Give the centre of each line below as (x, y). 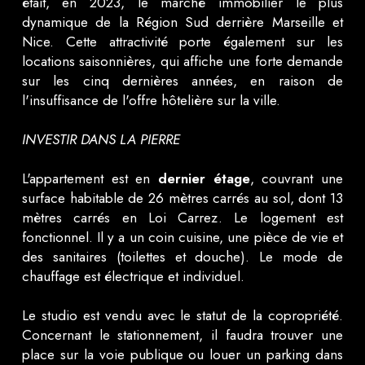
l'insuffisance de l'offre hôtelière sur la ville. (151, 100)
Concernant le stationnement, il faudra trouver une (182, 334)
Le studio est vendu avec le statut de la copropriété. (182, 315)
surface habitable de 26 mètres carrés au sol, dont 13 (182, 198)
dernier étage (204, 178)
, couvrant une (297, 178)
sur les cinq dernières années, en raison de (182, 80)
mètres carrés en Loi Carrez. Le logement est (182, 217)
